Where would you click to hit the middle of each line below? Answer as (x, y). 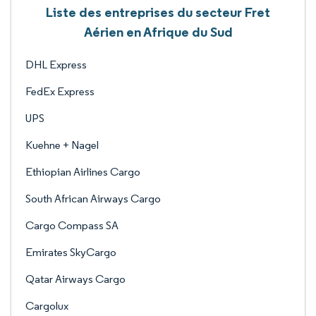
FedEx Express (60, 91)
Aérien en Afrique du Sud (158, 32)
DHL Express (56, 65)
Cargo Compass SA (72, 225)
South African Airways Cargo (93, 199)
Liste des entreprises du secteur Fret (158, 12)
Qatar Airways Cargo (75, 279)
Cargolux (47, 306)
